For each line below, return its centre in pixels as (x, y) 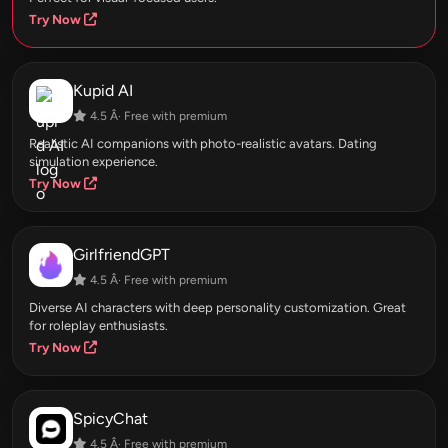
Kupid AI (103, 91)
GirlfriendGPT (121, 255)
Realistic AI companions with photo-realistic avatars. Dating (203, 144)
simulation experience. (93, 162)
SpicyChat (110, 419)
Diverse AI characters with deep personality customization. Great (217, 308)
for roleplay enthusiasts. (98, 326)
